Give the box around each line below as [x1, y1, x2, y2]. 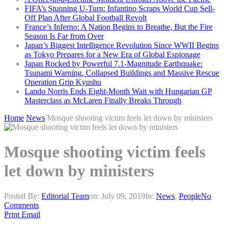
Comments [4, 200, 39, 210]
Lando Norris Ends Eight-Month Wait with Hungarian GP [25, 87, 212, 96]
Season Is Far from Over [25, 32, 104, 40]
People [179, 191, 201, 200]
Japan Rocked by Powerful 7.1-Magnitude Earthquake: [25, 59, 202, 68]
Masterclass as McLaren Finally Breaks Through [25, 96, 181, 105]
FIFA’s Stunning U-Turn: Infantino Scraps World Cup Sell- [25, 4, 215, 13]
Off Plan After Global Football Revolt [25, 13, 147, 22]
